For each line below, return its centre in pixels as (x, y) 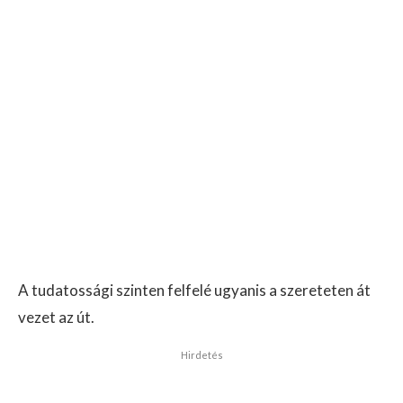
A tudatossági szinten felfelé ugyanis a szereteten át (194, 291)
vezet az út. (56, 318)
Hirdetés (201, 355)
